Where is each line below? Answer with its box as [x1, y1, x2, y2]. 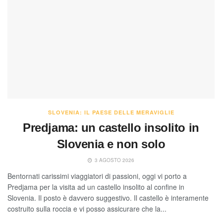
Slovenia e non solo [56, 137, 166, 151]
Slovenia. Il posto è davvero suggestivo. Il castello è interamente [7, 192, 209, 203]
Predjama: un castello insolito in [23, 120, 199, 134]
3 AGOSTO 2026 [93, 156, 134, 164]
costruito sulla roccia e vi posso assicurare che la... [7, 203, 166, 214]
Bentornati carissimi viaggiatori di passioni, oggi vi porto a [7, 170, 187, 181]
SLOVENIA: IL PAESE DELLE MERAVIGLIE [48, 108, 174, 116]
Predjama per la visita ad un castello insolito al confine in [7, 181, 184, 192]
